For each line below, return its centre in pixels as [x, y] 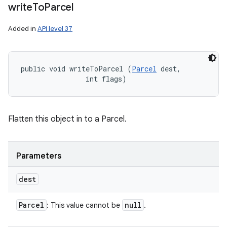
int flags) [74, 79]
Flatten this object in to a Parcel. [67, 119]
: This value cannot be [84, 205]
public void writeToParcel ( [76, 69]
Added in [23, 29]
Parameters [39, 156]
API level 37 [55, 29]
